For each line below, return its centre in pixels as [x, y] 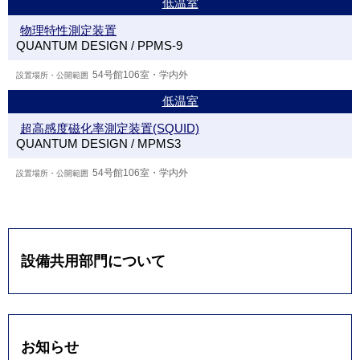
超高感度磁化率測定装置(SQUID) [110, 129]
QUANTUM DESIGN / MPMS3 [98, 144]
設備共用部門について [93, 261]
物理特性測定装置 [68, 31]
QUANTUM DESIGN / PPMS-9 [99, 46]
